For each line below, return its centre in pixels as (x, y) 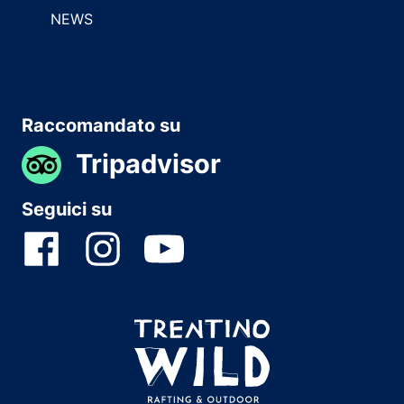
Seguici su (67, 209)
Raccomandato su (101, 125)
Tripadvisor (148, 163)
